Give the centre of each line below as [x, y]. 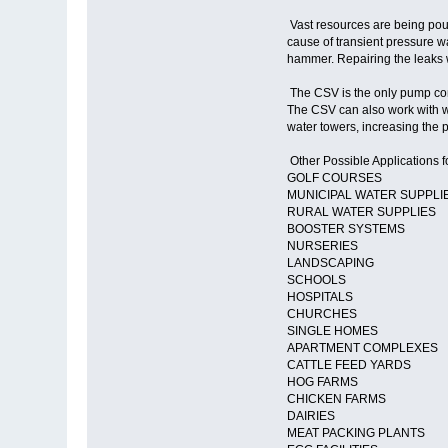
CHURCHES [323, 314]
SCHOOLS [317, 280]
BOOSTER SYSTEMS [345, 229]
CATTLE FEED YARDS [348, 365]
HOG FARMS [323, 382]
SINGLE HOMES [332, 331]
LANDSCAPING [330, 263]
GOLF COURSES [335, 178]
